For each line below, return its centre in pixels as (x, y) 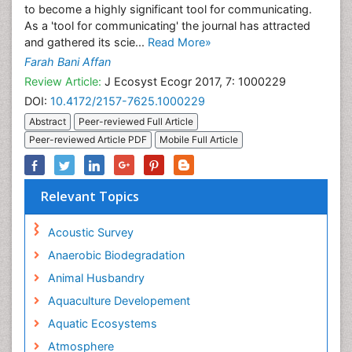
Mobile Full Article (199, 140)
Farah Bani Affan (68, 62)
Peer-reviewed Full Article (136, 122)
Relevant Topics (90, 197)
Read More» (180, 42)
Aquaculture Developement (119, 301)
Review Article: (63, 81)
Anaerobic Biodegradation (116, 255)
